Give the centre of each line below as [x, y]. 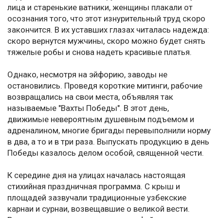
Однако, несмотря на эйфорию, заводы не [87, 75]
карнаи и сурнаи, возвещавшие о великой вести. [99, 209]
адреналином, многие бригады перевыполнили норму [109, 131]
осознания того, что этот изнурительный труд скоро [106, 19]
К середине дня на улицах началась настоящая [96, 175]
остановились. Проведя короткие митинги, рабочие [105, 86]
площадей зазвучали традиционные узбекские [97, 198]
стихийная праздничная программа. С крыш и [94, 187]
